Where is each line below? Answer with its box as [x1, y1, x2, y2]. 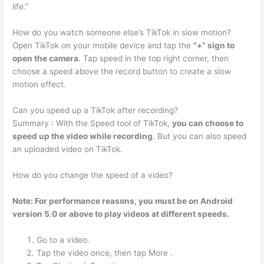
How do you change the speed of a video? [12, 170, 173, 180]
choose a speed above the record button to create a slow [12, 67, 232, 77]
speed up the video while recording [12, 131, 153, 141]
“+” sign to [193, 41, 235, 51]
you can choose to [172, 118, 244, 128]
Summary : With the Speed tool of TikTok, [12, 118, 173, 128]
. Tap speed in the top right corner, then [78, 54, 229, 64]
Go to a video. [37, 235, 90, 245]
